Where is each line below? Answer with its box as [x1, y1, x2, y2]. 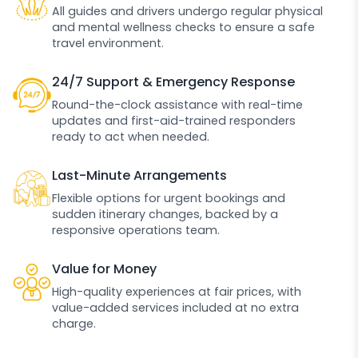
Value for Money [52, 259, 157, 278]
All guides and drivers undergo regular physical [52, 2, 323, 19]
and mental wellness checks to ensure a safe [52, 18, 315, 35]
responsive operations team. [52, 221, 220, 238]
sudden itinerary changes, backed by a [52, 205, 278, 222]
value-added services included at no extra [52, 299, 299, 316]
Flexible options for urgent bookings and [52, 189, 285, 206]
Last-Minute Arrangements [52, 165, 227, 185]
